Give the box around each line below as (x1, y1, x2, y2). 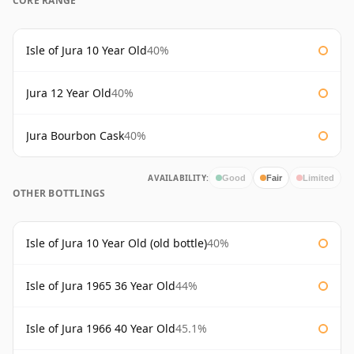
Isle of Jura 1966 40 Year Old (26, 321, 175, 337)
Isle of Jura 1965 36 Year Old (26, 278, 175, 294)
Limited (303, 172, 334, 183)
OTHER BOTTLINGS (13, 186, 106, 201)
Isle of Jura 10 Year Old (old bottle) (26, 235, 207, 251)
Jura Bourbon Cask (26, 128, 124, 144)
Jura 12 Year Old (26, 85, 111, 101)
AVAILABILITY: (148, 172, 209, 184)
